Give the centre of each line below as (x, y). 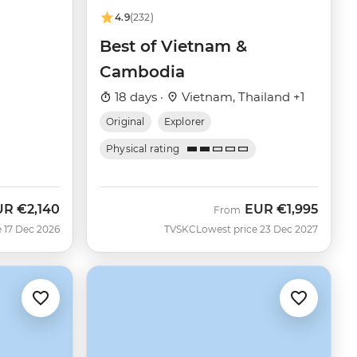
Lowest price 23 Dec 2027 (257, 229)
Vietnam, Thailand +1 (241, 97)
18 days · (139, 97)
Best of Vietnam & (173, 47)
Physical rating (143, 149)
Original (126, 122)
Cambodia (142, 72)
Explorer (184, 122)
